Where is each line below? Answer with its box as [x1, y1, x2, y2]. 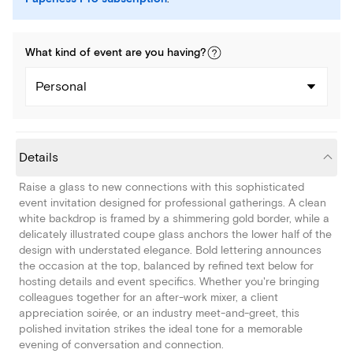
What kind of [25, 46, 94, 61]
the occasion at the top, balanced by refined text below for [19, 259, 314, 273]
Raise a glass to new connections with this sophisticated [19, 180, 304, 195]
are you [122, 46, 167, 61]
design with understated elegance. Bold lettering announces [19, 243, 321, 258]
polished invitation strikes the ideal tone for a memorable [19, 322, 303, 336]
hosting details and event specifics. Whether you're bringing [19, 275, 319, 289]
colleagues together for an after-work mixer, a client [19, 291, 278, 305]
